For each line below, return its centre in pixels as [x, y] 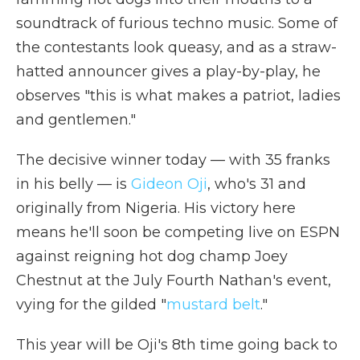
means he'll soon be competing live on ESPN [178, 232]
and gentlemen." [76, 120]
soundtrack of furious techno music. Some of [177, 23]
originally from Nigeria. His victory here [156, 208]
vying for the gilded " [91, 305]
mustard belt [213, 305]
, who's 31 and [257, 184]
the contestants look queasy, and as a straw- [176, 47]
